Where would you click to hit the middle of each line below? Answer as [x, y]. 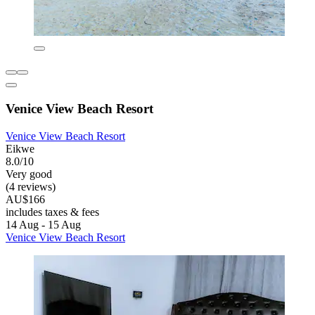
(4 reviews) [31, 186]
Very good [29, 174]
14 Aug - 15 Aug [43, 224]
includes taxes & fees [52, 212]
